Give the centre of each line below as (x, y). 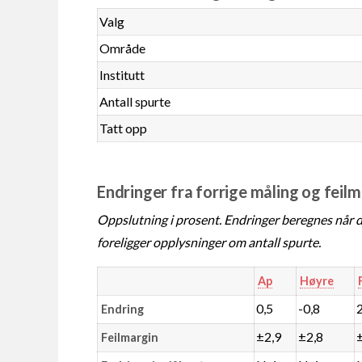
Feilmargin (129, 337)
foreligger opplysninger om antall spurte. (209, 242)
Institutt (122, 74)
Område (123, 48)
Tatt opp (124, 128)
